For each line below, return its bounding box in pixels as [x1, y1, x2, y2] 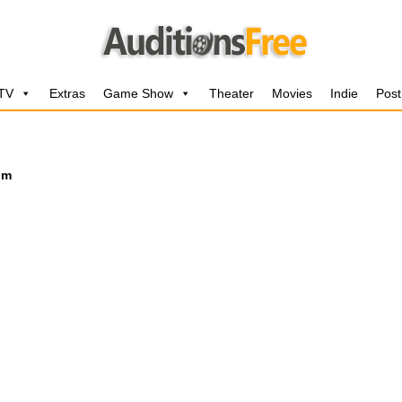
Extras [49, 86, 85, 100]
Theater [209, 86, 254, 100]
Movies [272, 86, 312, 100]
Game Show [103, 86, 173, 100]
